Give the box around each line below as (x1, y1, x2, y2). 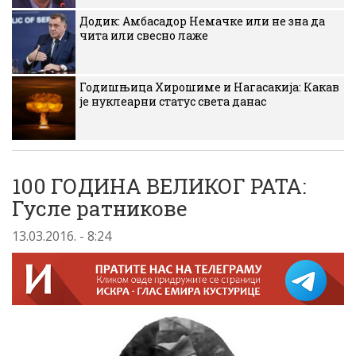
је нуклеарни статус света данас (79, 94, 266, 109)
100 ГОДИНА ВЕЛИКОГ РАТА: (12, 172, 306, 199)
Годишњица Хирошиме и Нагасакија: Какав (79, 79, 339, 95)
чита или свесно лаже (79, 28, 208, 43)
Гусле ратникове (12, 195, 188, 222)
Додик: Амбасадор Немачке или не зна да (79, 14, 325, 29)
